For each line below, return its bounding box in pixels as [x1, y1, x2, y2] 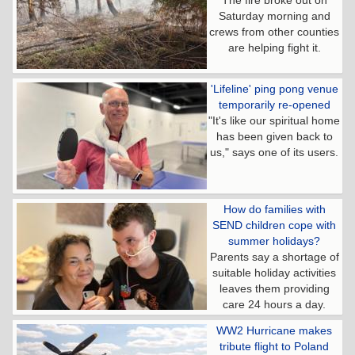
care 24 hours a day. [223, 297, 326, 311]
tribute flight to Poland [219, 339, 329, 353]
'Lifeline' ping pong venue [210, 82, 338, 95]
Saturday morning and [218, 9, 330, 22]
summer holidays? [228, 234, 320, 247]
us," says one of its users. [210, 145, 338, 158]
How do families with [223, 202, 326, 216]
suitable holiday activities [212, 265, 336, 279]
